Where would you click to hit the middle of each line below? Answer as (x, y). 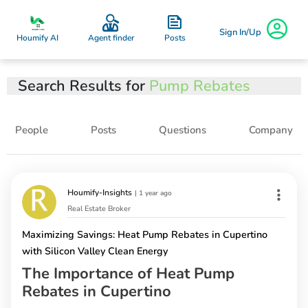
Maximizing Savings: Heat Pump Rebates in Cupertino (145, 235)
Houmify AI (37, 38)
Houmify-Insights (100, 192)
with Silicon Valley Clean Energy (95, 251)
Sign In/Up (240, 32)
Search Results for (84, 86)
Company (271, 130)
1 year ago (155, 193)
